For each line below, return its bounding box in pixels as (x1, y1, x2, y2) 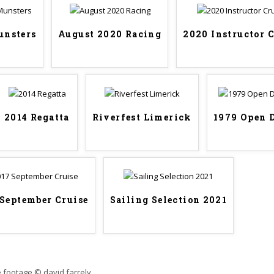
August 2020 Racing (58, 28, 162, 40)
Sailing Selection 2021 (109, 194, 228, 206)
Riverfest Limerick (92, 111, 192, 123)
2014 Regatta (4, 111, 70, 123)
